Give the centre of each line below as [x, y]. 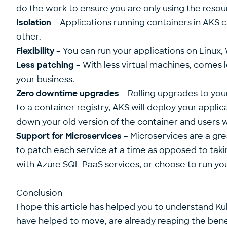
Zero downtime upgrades [68, 93]
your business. [45, 79]
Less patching [45, 65]
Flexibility [35, 51]
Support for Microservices [69, 136]
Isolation [34, 22]
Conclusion [39, 193]
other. [29, 36]
